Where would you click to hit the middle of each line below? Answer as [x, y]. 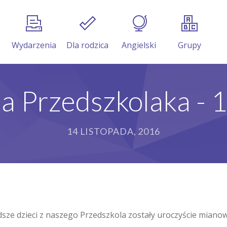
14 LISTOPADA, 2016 [113, 131]
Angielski [139, 45]
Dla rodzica [87, 45]
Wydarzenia [34, 45]
